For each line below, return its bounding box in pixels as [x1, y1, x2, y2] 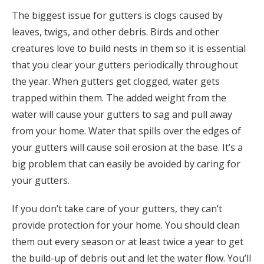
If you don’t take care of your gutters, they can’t [12, 202, 222, 215]
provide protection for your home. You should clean [12, 219, 240, 232]
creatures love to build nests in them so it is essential [12, 42, 246, 55]
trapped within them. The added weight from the [12, 91, 226, 104]
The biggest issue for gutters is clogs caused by [12, 9, 223, 22]
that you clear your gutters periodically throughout [12, 58, 238, 71]
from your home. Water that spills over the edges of [12, 124, 241, 137]
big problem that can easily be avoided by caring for [12, 157, 240, 170]
